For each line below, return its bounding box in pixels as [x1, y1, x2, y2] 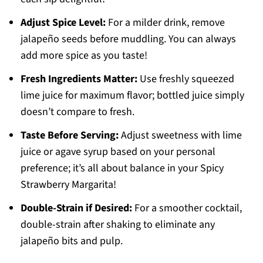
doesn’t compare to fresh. [20, 104, 134, 120]
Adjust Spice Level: [20, 15, 106, 31]
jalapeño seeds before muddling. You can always [20, 32, 236, 47]
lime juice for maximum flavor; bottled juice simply [20, 88, 244, 103]
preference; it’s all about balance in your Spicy [20, 161, 224, 176]
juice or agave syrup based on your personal [20, 144, 215, 160]
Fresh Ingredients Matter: [20, 72, 137, 87]
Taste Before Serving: [20, 128, 119, 143]
